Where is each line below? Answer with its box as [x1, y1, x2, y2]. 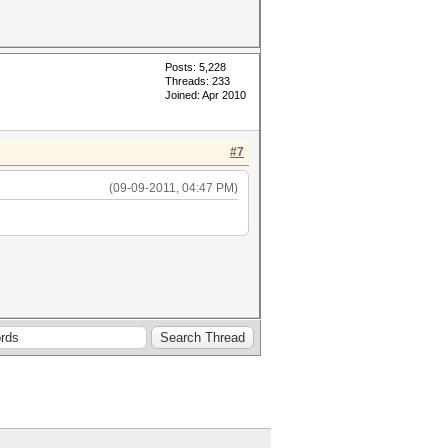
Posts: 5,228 [165, 61, 226, 73]
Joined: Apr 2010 [165, 89, 246, 101]
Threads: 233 [165, 75, 230, 87]
